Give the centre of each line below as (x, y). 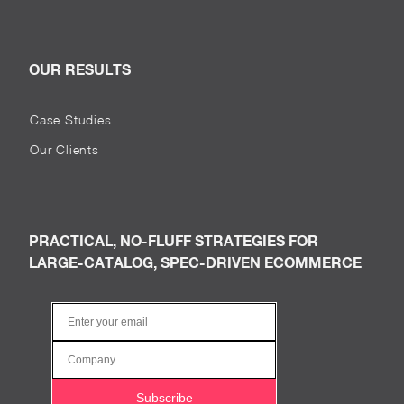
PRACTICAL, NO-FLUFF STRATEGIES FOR (174, 240)
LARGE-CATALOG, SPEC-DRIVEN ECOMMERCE (195, 262)
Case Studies (71, 119)
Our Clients (64, 149)
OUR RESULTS (80, 69)
